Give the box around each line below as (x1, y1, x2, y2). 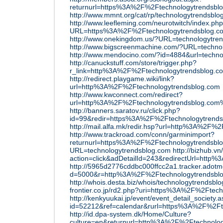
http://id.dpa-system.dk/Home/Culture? (70, 210, 191, 218)
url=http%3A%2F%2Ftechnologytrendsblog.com (70, 83, 220, 91)
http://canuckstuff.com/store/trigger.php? (70, 59, 197, 67)
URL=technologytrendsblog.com (70, 146, 171, 154)
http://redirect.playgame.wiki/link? (70, 75, 174, 83)
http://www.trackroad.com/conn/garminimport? (70, 130, 215, 138)
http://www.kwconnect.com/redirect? (70, 91, 183, 99)
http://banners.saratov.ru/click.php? (70, 107, 180, 114)
